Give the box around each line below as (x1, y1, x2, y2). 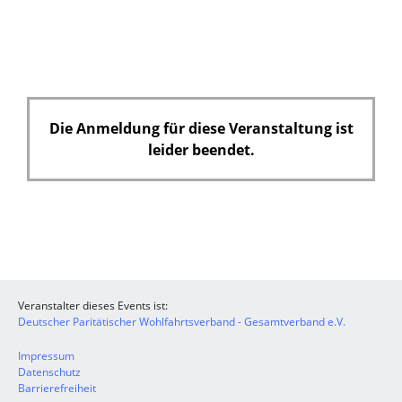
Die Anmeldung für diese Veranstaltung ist (48, 118, 354, 139)
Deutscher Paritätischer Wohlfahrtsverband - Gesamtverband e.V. (18, 314, 345, 330)
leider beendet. (147, 140, 255, 161)
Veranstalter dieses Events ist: (18, 298, 168, 314)
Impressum (18, 348, 74, 364)
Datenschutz (18, 364, 81, 380)
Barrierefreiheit (18, 380, 96, 397)
